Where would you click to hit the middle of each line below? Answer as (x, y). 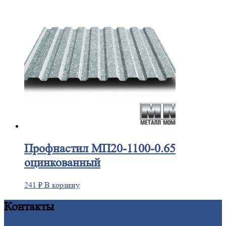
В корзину (62, 185)
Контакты (29, 207)
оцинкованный (62, 162)
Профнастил (56, 148)
